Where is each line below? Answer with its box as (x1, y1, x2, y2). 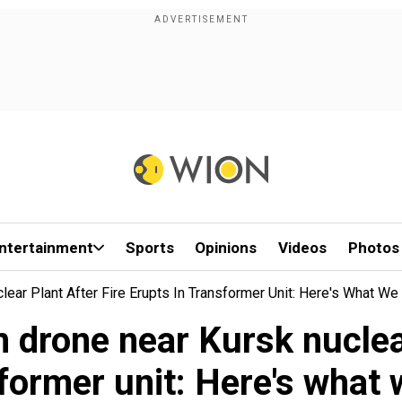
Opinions (195, 239, 258, 257)
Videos (278, 239, 328, 257)
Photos (347, 239, 399, 257)
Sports (125, 239, 174, 257)
